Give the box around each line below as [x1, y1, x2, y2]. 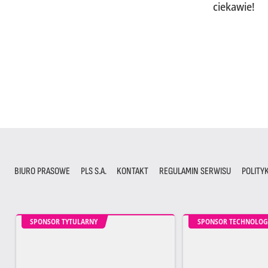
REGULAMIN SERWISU [159, 165, 231, 177]
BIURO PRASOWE [14, 165, 70, 177]
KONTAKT [117, 165, 149, 177]
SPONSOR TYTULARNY [30, 217, 98, 227]
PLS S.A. [80, 165, 106, 177]
